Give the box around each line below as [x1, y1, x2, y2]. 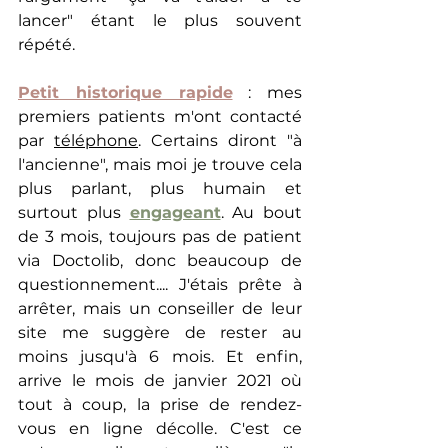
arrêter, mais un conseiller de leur [18, 299, 302, 318]
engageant [129, 203, 221, 222]
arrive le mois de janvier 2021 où [18, 371, 302, 390]
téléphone [54, 131, 138, 150]
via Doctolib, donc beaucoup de [18, 251, 302, 270]
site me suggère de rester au [18, 323, 302, 342]
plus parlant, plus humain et [18, 179, 302, 198]
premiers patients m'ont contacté [18, 107, 302, 126]
